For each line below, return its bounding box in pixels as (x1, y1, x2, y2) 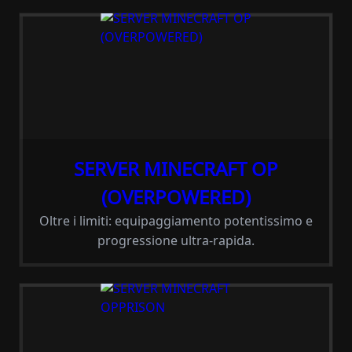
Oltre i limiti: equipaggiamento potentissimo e (39, 212, 313, 229)
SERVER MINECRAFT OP (74, 156, 278, 181)
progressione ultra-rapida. (97, 232, 255, 249)
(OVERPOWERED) (101, 184, 251, 210)
